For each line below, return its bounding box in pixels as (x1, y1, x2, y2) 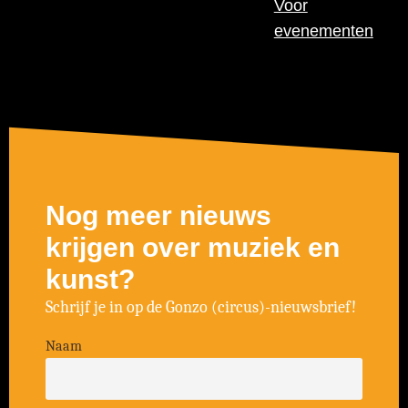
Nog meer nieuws (46, 199, 271, 230)
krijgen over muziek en (46, 231, 340, 262)
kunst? (46, 263, 135, 294)
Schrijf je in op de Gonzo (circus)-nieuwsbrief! (46, 297, 356, 317)
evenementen (273, 21, 373, 40)
